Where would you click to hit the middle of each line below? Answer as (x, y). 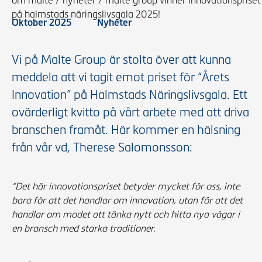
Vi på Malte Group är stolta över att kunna (121, 60)
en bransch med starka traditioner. (84, 228)
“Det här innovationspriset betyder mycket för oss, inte (126, 186)
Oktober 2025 (42, 22)
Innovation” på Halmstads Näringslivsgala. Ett (130, 95)
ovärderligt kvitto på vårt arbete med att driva (130, 112)
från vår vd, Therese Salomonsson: (102, 147)
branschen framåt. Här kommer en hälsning (126, 130)
